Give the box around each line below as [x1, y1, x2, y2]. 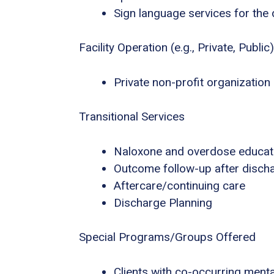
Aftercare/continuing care [114, 178, 245, 193]
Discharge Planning [114, 195, 212, 210]
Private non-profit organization [114, 75, 270, 89]
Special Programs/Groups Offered [79, 230, 256, 245]
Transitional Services [79, 109, 185, 124]
